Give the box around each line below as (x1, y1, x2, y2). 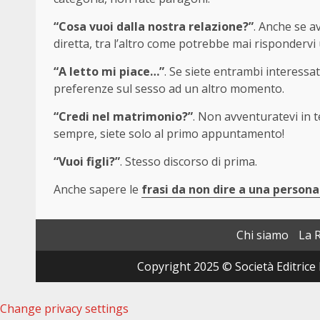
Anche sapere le (54, 181, 141, 197)
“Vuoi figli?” (54, 153, 120, 169)
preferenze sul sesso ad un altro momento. (54, 80, 284, 96)
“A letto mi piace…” (54, 63, 164, 79)
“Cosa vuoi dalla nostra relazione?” (54, 18, 254, 34)
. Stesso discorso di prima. (120, 153, 257, 169)
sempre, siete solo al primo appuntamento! (54, 125, 284, 141)
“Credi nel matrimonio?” (54, 108, 193, 124)
